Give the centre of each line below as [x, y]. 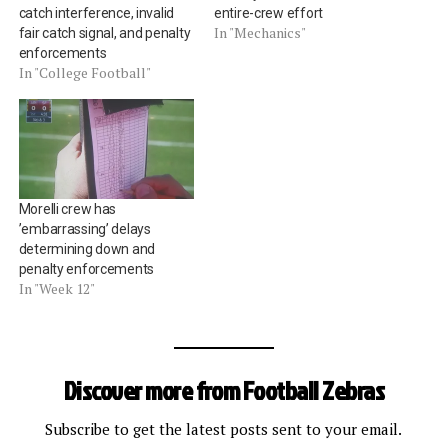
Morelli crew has [67, 208]
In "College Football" [84, 72]
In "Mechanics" [259, 32]
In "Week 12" [56, 288]
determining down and [87, 248]
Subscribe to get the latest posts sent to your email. [224, 428]
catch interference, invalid [96, 12]
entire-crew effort [268, 12]
